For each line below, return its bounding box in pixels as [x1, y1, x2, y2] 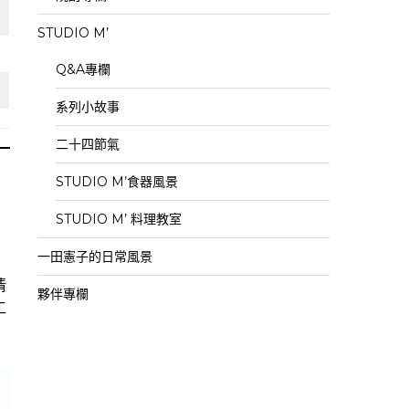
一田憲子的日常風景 [37, 248, 152, 265]
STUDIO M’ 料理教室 [56, 211, 182, 227]
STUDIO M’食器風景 [56, 173, 178, 190]
